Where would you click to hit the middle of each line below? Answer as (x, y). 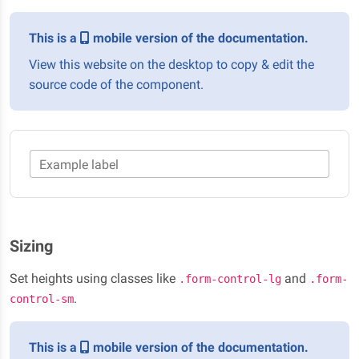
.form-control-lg (230, 279)
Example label (79, 164)
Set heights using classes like (94, 279)
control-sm (42, 299)
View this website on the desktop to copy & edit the (171, 65)
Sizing (31, 246)
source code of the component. (116, 85)
